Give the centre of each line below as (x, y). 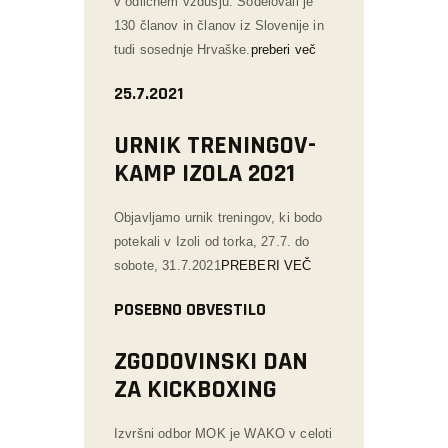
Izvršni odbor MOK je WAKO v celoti (223, 433)
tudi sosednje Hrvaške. (182, 49)
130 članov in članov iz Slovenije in (219, 25)
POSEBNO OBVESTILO (190, 309)
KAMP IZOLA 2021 (204, 173)
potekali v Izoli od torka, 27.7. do (212, 241)
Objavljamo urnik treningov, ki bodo (218, 217)
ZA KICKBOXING (195, 389)
